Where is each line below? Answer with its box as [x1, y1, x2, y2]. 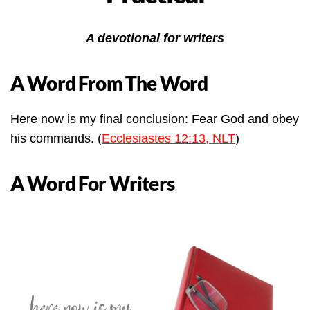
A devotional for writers [86, 31, 224, 46]
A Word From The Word [10, 71, 208, 95]
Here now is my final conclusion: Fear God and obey [10, 112, 299, 127]
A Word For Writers [10, 172, 174, 196]
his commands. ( [10, 131, 102, 146]
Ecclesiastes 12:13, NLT [102, 131, 235, 146]
